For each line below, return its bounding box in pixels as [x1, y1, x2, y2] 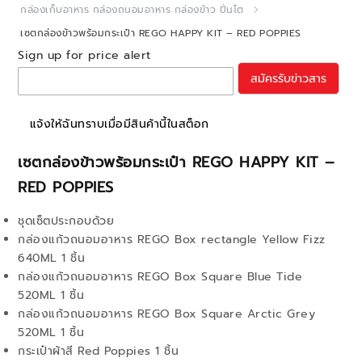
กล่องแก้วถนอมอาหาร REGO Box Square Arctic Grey [18, 305, 315, 322]
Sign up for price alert [18, 47, 151, 64]
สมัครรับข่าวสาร [250, 69, 326, 87]
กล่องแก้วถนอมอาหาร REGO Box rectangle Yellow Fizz [18, 231, 326, 248]
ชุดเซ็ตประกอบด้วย [18, 213, 114, 229]
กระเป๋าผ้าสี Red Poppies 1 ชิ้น [18, 343, 179, 360]
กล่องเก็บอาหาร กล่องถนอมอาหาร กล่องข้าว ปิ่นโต [20, 2, 244, 17]
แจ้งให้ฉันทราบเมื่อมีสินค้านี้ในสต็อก [29, 115, 209, 132]
